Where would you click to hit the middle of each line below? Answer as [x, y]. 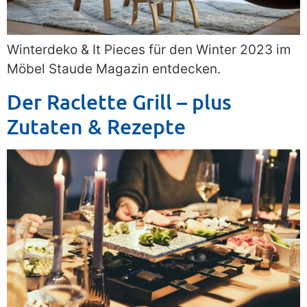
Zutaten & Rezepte [96, 126]
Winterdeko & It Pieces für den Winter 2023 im [149, 50]
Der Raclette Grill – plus [119, 101]
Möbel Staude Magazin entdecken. [114, 69]
